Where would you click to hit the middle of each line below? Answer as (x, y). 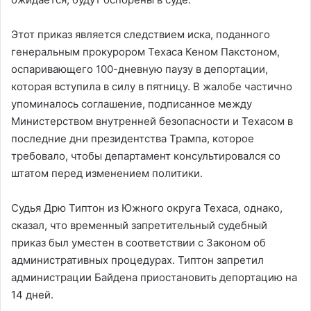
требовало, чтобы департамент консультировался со (146, 155)
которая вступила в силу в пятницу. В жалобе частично (152, 86)
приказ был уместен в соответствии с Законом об (138, 242)
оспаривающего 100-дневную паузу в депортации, (140, 69)
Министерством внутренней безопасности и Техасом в (152, 121)
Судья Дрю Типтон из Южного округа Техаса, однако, (147, 208)
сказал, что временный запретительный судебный (139, 225)
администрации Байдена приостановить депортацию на (154, 277)
